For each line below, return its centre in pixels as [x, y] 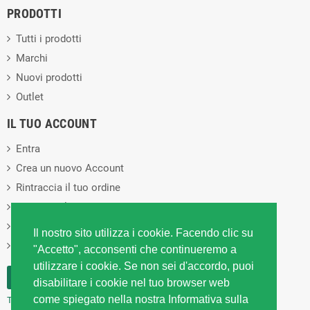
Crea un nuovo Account [70, 168]
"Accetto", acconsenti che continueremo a [135, 250]
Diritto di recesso [56, 246]
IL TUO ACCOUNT [52, 124]
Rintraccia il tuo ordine [68, 188]
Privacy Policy [48, 207]
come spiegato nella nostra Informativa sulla [141, 300]
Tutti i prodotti [49, 39]
